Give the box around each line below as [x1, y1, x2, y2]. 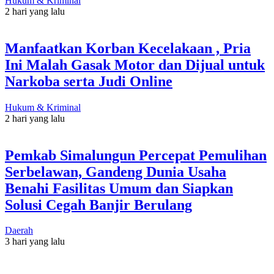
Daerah [5, 225, 33, 236]
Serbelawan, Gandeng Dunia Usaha [5, 163, 226, 180]
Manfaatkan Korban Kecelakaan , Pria [5, 40, 251, 56]
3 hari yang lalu [5, 236, 65, 247]
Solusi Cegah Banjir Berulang [5, 196, 192, 213]
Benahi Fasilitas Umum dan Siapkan [5, 180, 233, 196]
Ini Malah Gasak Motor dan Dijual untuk [5, 56, 265, 73]
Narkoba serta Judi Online [5, 73, 172, 89]
